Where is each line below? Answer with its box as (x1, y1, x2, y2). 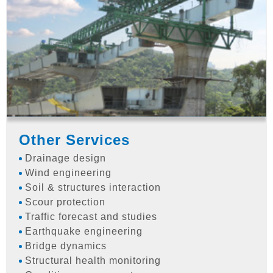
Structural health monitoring (25, 255, 161, 266)
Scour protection (25, 197, 105, 208)
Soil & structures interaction (25, 182, 161, 193)
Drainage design (25, 153, 106, 164)
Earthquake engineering (25, 226, 143, 237)
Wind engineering (25, 168, 112, 179)
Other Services (19, 132, 130, 149)
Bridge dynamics (25, 241, 107, 252)
